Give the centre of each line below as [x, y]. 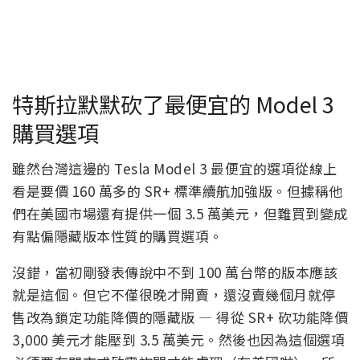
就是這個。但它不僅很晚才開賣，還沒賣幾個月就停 [174, 295]
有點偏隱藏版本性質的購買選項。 [118, 236]
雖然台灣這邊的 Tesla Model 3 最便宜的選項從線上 [175, 169]
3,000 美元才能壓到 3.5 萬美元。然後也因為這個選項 [178, 340]
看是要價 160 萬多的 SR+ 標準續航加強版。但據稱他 [178, 191]
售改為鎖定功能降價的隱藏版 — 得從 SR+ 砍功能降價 [180, 317]
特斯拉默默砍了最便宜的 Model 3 [173, 103]
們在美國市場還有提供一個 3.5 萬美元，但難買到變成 [180, 214]
